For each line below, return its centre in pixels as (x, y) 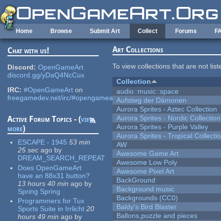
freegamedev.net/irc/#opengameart (63, 98)
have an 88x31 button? (54, 175)
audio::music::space (148, 92)
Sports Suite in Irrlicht (51, 209)
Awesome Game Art (148, 154)
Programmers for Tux (51, 201)
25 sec (28, 150)
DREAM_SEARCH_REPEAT (62, 158)
